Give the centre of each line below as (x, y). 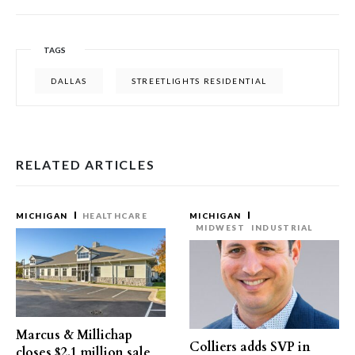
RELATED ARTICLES (86, 164)
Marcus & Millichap (74, 335)
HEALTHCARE (115, 216)
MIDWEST (221, 227)
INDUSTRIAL (282, 227)
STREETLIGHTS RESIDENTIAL (200, 81)
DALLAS (69, 81)
